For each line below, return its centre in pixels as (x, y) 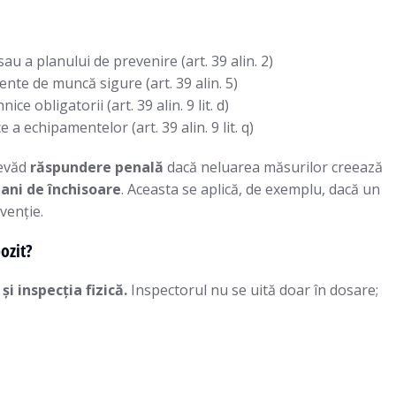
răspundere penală (97, 167)
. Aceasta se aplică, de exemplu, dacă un (251, 189)
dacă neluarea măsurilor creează (273, 167)
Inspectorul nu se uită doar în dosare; (253, 290)
